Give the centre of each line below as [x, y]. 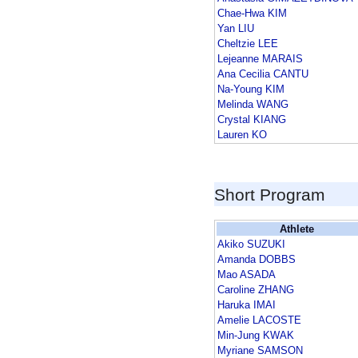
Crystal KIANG [252, 120]
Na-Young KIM [251, 89]
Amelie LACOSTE [259, 320]
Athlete [296, 229]
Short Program [270, 195]
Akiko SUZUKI [251, 245]
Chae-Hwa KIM [252, 14]
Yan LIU [236, 29]
